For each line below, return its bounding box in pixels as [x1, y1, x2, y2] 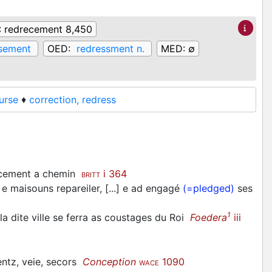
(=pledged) [183, 182, 234, 194]
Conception [83, 255, 136, 268]
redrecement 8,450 [4, 23, 92, 36]
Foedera [190, 211, 227, 223]
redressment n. [76, 42, 144, 55]
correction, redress [29, 93, 116, 106]
